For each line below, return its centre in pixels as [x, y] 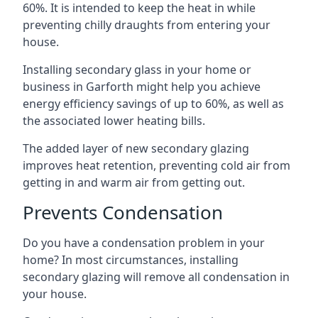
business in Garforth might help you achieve [142, 86]
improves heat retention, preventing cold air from [157, 165]
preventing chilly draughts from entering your [147, 24]
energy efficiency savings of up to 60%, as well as [153, 103]
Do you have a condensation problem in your [144, 242]
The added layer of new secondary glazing [136, 148]
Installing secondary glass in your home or [137, 69]
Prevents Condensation [123, 212]
